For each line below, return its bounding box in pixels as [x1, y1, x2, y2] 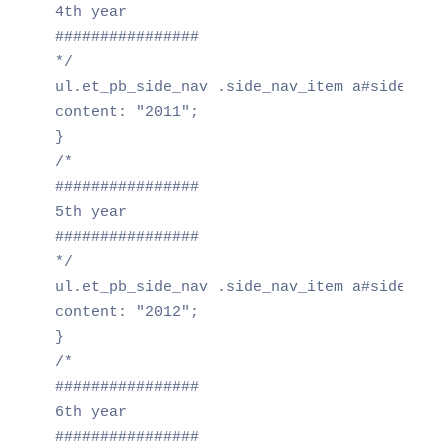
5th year [54, 203, 127, 221]
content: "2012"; [54, 303, 199, 321]
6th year [54, 403, 127, 421]
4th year [54, 3, 127, 21]
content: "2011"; [54, 103, 199, 121]
